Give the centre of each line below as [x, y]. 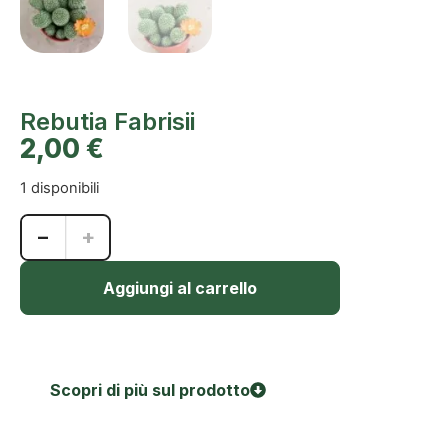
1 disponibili [59, 188]
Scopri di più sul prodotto [150, 389]
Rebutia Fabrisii [107, 121]
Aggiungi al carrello [180, 287]
